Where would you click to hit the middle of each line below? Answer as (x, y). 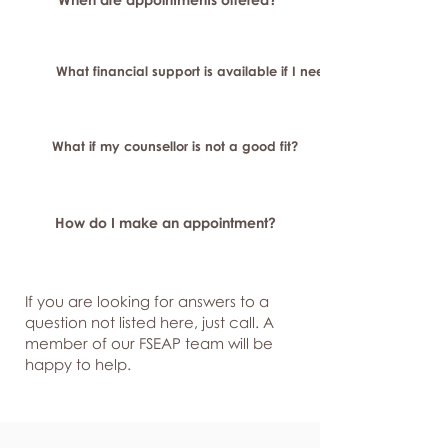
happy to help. (78, 364)
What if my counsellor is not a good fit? (175, 146)
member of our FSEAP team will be (149, 343)
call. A (251, 322)
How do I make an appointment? (165, 222)
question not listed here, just (127, 322)
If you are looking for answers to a (147, 301)
